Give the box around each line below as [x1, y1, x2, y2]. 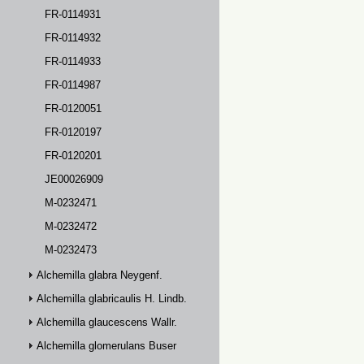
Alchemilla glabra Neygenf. [37, 269, 162, 281]
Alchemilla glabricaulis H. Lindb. [37, 292, 187, 305]
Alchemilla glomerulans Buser [37, 340, 176, 352]
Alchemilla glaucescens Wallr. [37, 316, 177, 328]
